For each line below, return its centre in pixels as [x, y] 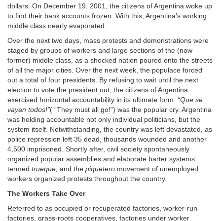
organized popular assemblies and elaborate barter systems [101, 159]
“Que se [190, 100]
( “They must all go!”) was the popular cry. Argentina [131, 110]
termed [19, 169]
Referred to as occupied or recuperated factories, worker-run [102, 208]
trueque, [45, 169]
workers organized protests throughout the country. [87, 179]
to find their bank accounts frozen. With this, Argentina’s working [107, 16]
